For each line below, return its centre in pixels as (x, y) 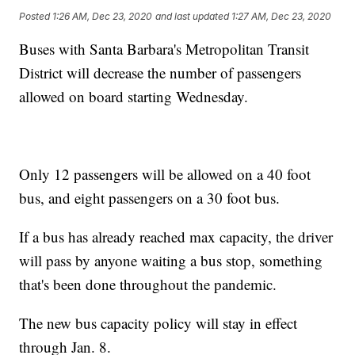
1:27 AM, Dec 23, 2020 (282, 16)
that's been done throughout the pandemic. (148, 284)
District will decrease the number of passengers (160, 73)
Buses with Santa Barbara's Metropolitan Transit (164, 49)
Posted (36, 16)
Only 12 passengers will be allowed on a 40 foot (165, 174)
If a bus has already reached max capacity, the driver (176, 237)
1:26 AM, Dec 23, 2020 (103, 16)
